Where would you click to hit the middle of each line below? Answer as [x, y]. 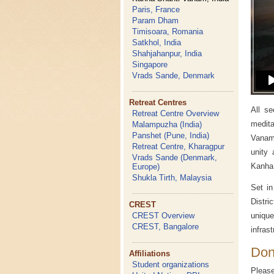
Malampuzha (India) [167, 124]
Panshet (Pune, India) [171, 135]
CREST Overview [164, 216]
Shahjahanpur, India [167, 54]
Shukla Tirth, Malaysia [172, 178]
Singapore [150, 65]
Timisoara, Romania [168, 31]
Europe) [146, 167]
